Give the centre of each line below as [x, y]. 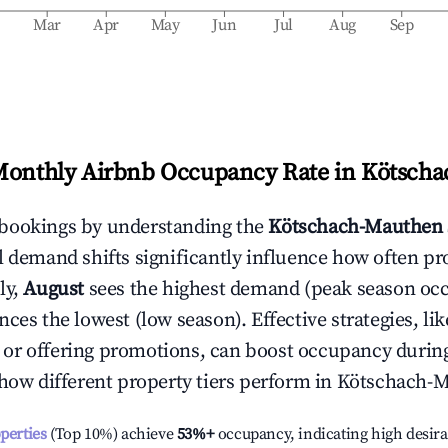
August [54, 289]
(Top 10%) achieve [110, 434]
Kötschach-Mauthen [355, 227]
